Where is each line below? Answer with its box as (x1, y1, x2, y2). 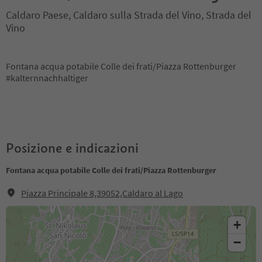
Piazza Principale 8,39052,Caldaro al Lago (21, 187, 183, 199)
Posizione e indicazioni (6, 140, 139, 156)
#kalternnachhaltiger (6, 72, 88, 84)
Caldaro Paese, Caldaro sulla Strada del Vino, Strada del (6, 8, 251, 22)
